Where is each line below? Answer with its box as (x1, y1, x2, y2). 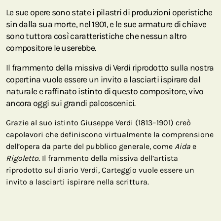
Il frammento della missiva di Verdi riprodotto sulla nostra (6, 62, 214, 73)
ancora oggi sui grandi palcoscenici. (6, 98, 136, 108)
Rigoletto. (6, 153, 40, 163)
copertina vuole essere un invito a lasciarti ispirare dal (6, 74, 200, 84)
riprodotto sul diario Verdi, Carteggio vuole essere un (6, 165, 194, 175)
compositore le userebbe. (6, 42, 96, 53)
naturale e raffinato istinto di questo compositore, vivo (6, 86, 204, 96)
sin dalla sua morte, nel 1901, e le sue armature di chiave (6, 19, 207, 29)
